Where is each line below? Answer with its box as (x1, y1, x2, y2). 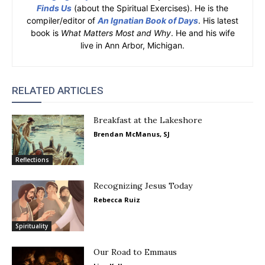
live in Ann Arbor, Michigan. (80, 40, 185, 50)
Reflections (15, 156, 49, 164)
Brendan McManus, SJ (93, 129, 170, 138)
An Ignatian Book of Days (98, 15, 198, 25)
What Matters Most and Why (60, 27, 171, 38)
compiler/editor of (27, 15, 98, 25)
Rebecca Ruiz (93, 195, 141, 205)
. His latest (198, 15, 238, 25)
